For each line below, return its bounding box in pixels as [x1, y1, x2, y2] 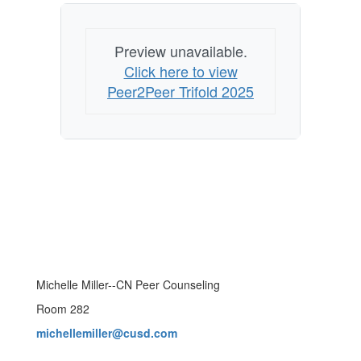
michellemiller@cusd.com [36, 325, 177, 341]
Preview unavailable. [114, 40, 247, 61]
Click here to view [123, 60, 238, 81]
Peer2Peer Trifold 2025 [107, 81, 254, 102]
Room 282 [36, 301, 89, 317]
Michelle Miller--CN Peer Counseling [36, 276, 220, 293]
